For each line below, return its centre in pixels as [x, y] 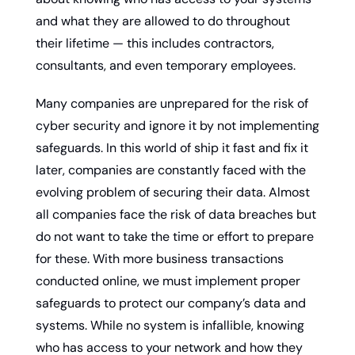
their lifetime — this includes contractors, [155, 43]
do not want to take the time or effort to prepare [175, 236]
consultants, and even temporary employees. [166, 65]
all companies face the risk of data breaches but [176, 214]
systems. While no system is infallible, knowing [170, 325]
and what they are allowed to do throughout [163, 21]
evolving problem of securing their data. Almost [173, 192]
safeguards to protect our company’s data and [171, 303]
